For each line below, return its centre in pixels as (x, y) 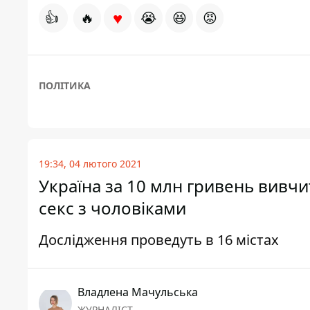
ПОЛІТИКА (65, 86)
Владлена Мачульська (138, 292)
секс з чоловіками (112, 208)
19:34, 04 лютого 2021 (90, 164)
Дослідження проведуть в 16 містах (159, 240)
